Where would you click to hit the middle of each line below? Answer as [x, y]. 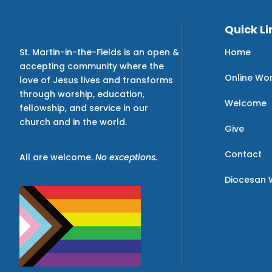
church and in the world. [73, 122]
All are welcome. [57, 157]
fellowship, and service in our [84, 108]
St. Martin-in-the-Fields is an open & [99, 52]
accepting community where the [92, 66]
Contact [243, 154]
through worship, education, [82, 94]
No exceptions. [126, 157]
